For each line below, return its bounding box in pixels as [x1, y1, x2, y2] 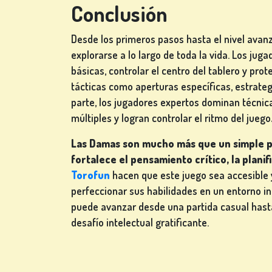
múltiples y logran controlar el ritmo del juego [71, 111, 271, 125]
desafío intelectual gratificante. [71, 216, 209, 229]
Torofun [71, 168, 110, 182]
